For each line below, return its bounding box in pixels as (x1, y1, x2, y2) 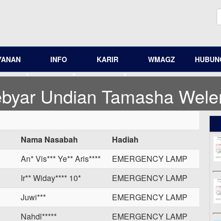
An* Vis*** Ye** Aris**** (21, 153, 101, 164)
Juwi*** (21, 191, 46, 203)
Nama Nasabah (21, 134, 78, 145)
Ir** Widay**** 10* (21, 172, 81, 184)
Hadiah (112, 134, 139, 145)
